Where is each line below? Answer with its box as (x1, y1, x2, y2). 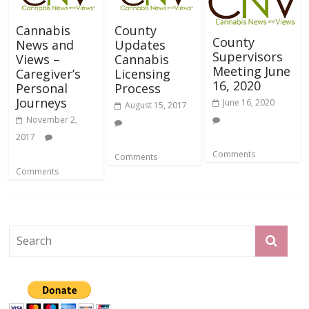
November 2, (26, 114, 78, 126)
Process (114, 80, 161, 97)
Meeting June (212, 63, 290, 80)
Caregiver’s (16, 66, 81, 83)
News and (16, 37, 74, 54)
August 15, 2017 (124, 99, 187, 112)
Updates (114, 37, 166, 54)
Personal (16, 80, 68, 97)
